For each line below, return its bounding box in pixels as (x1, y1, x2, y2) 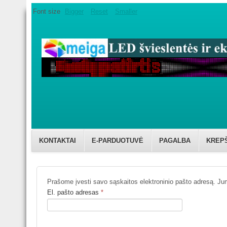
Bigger (65, 8, 84, 16)
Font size (33, 8, 60, 16)
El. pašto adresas (47, 188, 99, 196)
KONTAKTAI (39, 137, 76, 144)
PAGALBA (159, 137, 191, 144)
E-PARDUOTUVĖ (92, 137, 143, 144)
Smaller (115, 8, 137, 16)
